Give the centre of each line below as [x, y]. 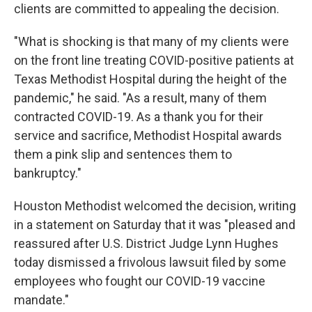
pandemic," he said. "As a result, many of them [140, 98]
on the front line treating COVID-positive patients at [154, 60]
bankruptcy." [48, 173]
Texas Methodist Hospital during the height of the [150, 79]
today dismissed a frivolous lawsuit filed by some [150, 262]
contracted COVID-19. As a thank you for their [139, 117]
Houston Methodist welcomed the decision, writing [155, 206]
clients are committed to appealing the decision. [147, 9]
